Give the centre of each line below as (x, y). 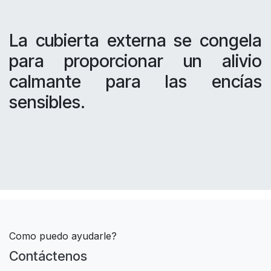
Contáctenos (48, 256)
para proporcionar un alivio (135, 61)
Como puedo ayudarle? (63, 236)
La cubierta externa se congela (135, 41)
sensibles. (47, 102)
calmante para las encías (135, 82)
